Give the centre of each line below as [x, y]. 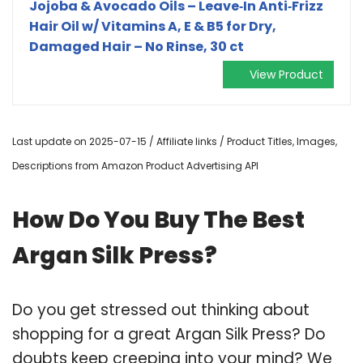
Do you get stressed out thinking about [161, 310]
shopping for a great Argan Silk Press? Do [169, 334]
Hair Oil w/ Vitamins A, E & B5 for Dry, [153, 26]
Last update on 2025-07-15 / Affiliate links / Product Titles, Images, [175, 141]
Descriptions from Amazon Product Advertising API [135, 165]
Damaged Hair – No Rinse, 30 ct [137, 46]
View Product [286, 74]
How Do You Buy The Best [158, 220]
